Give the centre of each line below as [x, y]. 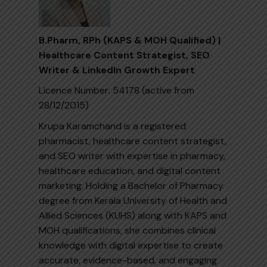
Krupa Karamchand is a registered [112, 126]
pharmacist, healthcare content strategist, [133, 141]
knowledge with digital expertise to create [131, 245]
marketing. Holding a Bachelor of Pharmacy [131, 185]
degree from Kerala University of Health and [133, 200]
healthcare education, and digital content [130, 170]
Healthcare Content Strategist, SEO [124, 55]
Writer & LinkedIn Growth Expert [118, 70]
